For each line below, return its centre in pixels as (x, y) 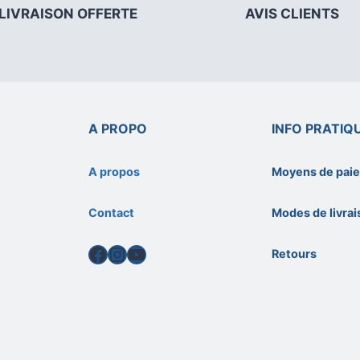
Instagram (153, 253)
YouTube (165, 253)
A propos (114, 171)
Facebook (132, 253)
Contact (111, 212)
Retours (295, 253)
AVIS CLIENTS (292, 13)
